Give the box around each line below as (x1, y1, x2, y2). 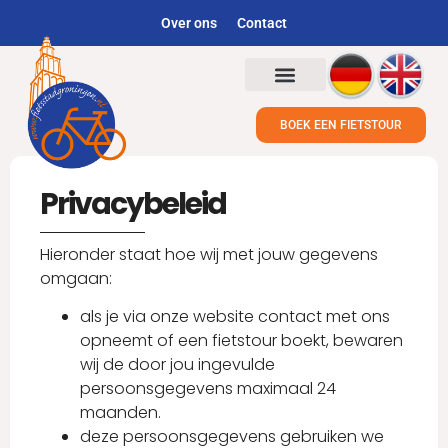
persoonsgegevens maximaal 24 (80, 377, 336, 401)
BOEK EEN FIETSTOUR (279, 117, 402, 132)
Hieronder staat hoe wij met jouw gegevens (40, 243, 378, 266)
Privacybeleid (40, 183, 226, 225)
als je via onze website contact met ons (80, 305, 390, 329)
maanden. (80, 401, 161, 425)
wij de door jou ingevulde (80, 353, 275, 377)
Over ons (161, 15, 217, 31)
